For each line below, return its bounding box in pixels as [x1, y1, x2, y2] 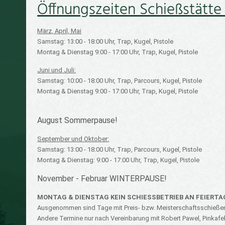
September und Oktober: [37, 135, 109, 143]
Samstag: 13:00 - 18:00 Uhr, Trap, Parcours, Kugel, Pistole [37, 146, 202, 153]
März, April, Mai [37, 27, 82, 35]
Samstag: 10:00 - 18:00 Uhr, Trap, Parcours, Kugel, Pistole [37, 77, 202, 84]
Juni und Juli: [37, 66, 76, 74]
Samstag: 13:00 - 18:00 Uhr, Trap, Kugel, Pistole [37, 38, 174, 45]
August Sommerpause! [37, 116, 118, 125]
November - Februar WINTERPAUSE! [37, 174, 167, 183]
